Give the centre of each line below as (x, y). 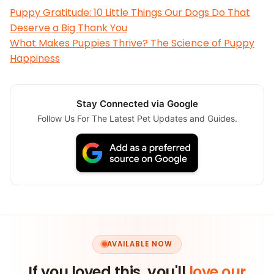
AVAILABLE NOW (139, 244)
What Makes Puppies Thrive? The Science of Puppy (132, 43)
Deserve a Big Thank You (68, 28)
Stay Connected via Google (137, 104)
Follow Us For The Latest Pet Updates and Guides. (137, 119)
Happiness (35, 59)
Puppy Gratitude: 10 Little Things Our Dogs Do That (130, 13)
